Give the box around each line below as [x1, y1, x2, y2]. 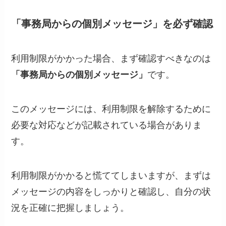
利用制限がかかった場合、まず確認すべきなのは [11, 53, 211, 64]
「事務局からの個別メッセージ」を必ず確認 [11, 18, 213, 29]
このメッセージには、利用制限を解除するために [11, 104, 211, 115]
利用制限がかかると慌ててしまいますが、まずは [11, 170, 211, 181]
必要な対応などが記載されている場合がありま [11, 120, 202, 131]
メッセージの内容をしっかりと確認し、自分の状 [11, 186, 211, 197]
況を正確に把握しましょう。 [11, 202, 130, 213]
